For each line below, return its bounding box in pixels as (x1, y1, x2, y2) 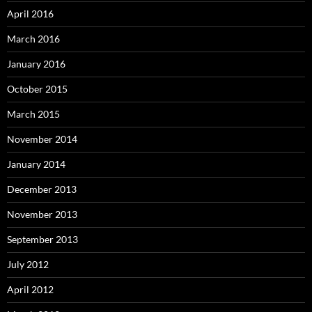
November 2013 (7, 208, 77, 220)
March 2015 (7, 107, 60, 120)
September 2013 (7, 233, 78, 245)
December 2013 (7, 182, 77, 195)
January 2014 (7, 157, 65, 170)
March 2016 (7, 32, 60, 45)
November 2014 (7, 132, 77, 145)
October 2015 (7, 82, 68, 95)
